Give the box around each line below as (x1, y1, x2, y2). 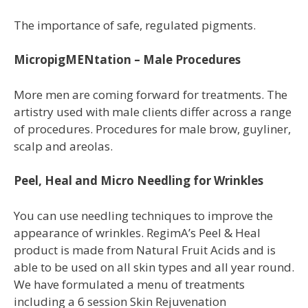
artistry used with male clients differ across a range (14, 103, 291, 120)
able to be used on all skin (14, 258, 155, 275)
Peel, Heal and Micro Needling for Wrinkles (14, 173, 263, 189)
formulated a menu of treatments (62, 276, 245, 292)
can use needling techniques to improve (37, 207, 253, 223)
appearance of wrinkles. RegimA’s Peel (14, 224, 221, 241)
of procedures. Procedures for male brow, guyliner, (14, 120, 291, 137)
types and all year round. (158, 258, 294, 275)
